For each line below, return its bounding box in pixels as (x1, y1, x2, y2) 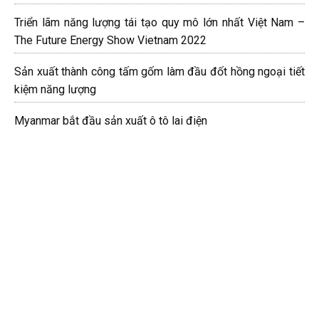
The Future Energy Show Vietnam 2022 (14, 33, 206, 47)
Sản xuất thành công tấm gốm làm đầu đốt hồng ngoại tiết (14, 64, 305, 78)
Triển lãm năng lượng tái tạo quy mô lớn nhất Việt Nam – (14, 15, 305, 29)
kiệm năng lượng (14, 82, 96, 96)
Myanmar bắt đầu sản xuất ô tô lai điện (14, 113, 207, 127)
